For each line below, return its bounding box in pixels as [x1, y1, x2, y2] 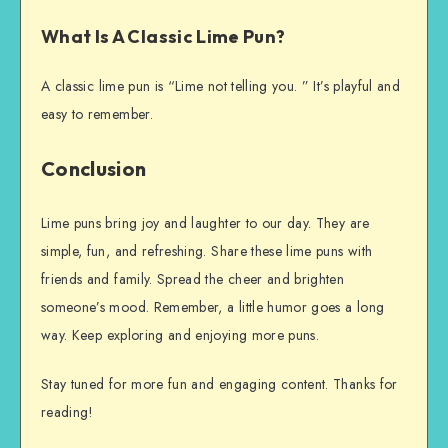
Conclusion [41, 156, 147, 182]
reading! [41, 401, 94, 422]
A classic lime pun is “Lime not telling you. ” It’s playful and [41, 76, 401, 97]
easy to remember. [41, 104, 153, 125]
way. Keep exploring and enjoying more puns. [41, 324, 320, 345]
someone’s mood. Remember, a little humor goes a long [41, 296, 385, 317]
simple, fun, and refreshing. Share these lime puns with [41, 240, 373, 261]
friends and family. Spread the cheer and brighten [41, 268, 345, 289]
